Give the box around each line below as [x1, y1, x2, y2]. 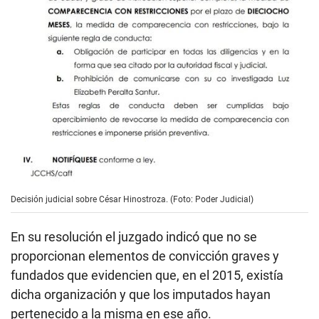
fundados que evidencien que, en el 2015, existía [11, 268, 283, 283]
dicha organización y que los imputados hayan [11, 287, 271, 303]
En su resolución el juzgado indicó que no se [11, 229, 257, 245]
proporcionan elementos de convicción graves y [11, 249, 279, 264]
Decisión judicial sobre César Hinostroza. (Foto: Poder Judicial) [11, 194, 253, 205]
